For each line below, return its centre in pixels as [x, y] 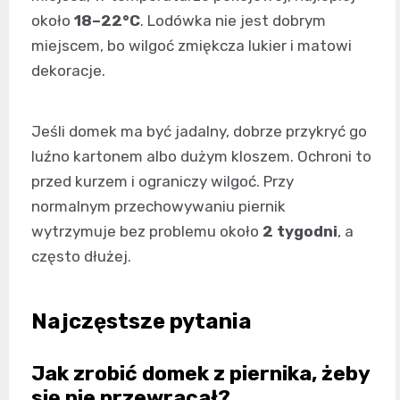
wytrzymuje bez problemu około [147, 231]
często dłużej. [81, 256]
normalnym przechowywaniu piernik [158, 206]
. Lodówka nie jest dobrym [233, 20]
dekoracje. [68, 70]
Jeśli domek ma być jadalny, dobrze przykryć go [199, 131]
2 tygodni [300, 231]
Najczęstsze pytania [142, 321]
